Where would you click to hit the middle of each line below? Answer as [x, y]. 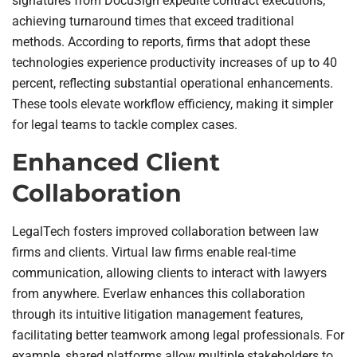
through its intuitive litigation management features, [157, 315]
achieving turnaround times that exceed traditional [153, 21]
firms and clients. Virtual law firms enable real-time [154, 253]
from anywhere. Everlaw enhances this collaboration [159, 294]
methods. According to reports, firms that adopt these [161, 41]
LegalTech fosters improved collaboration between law [165, 232]
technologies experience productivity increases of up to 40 [175, 62]
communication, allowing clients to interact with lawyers [169, 273]
